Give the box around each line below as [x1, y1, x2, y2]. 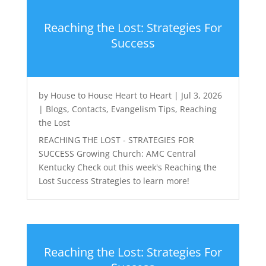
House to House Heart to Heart [50, 89, 172, 101]
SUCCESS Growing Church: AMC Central [38, 147, 196, 159]
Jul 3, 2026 [180, 89, 222, 101]
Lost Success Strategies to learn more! [38, 175, 189, 186]
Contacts [71, 103, 106, 115]
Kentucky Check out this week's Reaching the [38, 161, 217, 173]
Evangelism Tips [110, 103, 175, 115]
